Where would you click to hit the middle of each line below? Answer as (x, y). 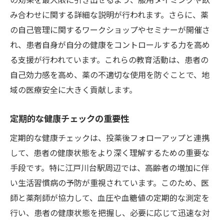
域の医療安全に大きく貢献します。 (73, 89)
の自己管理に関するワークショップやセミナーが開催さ (110, 29)
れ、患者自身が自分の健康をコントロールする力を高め (110, 44)
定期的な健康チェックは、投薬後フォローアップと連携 (110, 137)
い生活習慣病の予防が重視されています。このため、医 (109, 182)
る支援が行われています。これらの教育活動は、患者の (109, 59)
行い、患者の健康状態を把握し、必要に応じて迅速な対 (110, 212)
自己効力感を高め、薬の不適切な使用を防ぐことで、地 (110, 74)
